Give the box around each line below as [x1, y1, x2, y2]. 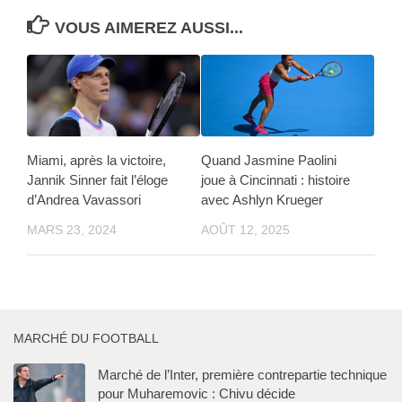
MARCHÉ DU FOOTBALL [13, 330, 159, 345]
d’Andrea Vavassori [27, 192, 141, 208]
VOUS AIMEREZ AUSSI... [54, 19, 243, 38]
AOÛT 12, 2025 [201, 223, 290, 238]
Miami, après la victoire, [27, 153, 166, 169]
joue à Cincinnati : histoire [201, 172, 350, 188]
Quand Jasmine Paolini [201, 153, 336, 169]
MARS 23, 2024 [27, 223, 117, 238]
